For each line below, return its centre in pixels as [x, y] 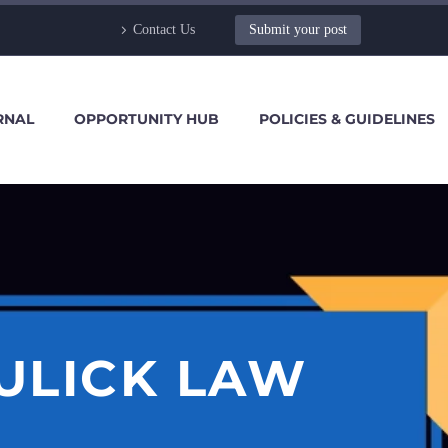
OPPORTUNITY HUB [146, 119]
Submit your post [298, 29]
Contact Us [164, 29]
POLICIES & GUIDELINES [347, 119]
